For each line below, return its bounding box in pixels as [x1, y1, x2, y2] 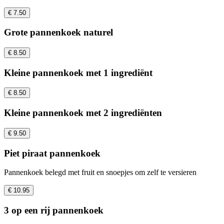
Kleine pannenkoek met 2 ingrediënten [4, 107, 162, 118]
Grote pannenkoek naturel [4, 27, 113, 38]
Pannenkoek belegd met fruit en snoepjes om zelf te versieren [4, 168, 196, 177]
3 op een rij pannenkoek [4, 205, 103, 216]
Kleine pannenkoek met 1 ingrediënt [4, 67, 152, 78]
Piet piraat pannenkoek [4, 147, 100, 158]
